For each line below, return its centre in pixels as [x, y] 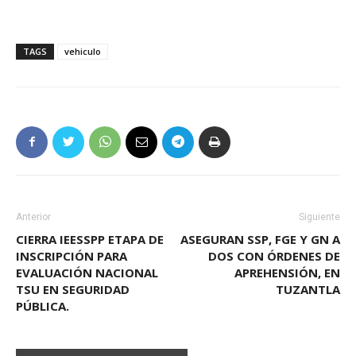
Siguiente [319, 217]
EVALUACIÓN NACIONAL [87, 272]
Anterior [33, 217]
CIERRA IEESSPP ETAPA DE [90, 239]
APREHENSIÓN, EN [287, 272]
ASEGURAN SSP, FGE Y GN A [260, 239]
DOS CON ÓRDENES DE [274, 255]
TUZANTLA [308, 289]
